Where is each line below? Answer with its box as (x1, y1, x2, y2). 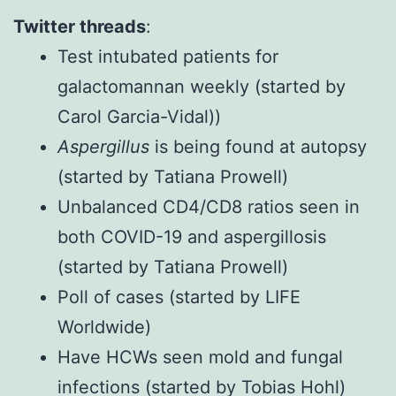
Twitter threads (13, 15, 146, 37)
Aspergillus (57, 135, 149, 157)
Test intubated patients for (57, 45, 278, 67)
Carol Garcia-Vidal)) (57, 105, 221, 127)
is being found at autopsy (149, 135, 367, 157)
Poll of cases (57, 286, 169, 308)
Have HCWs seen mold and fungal (57, 346, 343, 368)
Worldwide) (57, 316, 151, 338)
